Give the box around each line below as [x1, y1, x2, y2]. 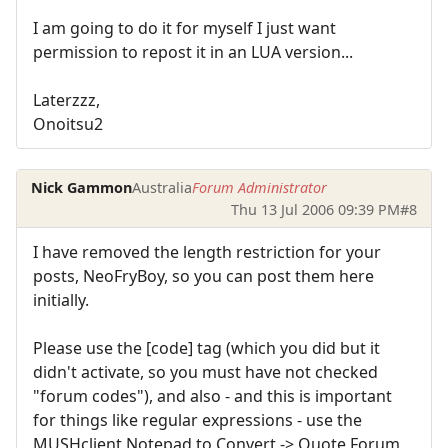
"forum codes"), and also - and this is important [33, 385, 392, 407]
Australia [132, 177, 193, 197]
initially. [33, 289, 89, 311]
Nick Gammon [31, 177, 133, 197]
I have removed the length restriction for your [33, 241, 381, 263]
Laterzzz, [33, 89, 100, 112]
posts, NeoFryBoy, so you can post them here [33, 265, 374, 287]
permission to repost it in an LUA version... [33, 41, 353, 64]
